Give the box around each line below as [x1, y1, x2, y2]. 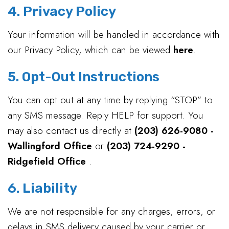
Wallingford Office [8, 139, 95, 153]
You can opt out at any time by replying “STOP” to [8, 93, 213, 107]
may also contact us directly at [8, 124, 134, 138]
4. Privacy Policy [8, 4, 116, 19]
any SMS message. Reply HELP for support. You [8, 108, 203, 122]
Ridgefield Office [8, 154, 89, 168]
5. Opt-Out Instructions [8, 69, 159, 85]
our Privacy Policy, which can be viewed [8, 43, 173, 57]
